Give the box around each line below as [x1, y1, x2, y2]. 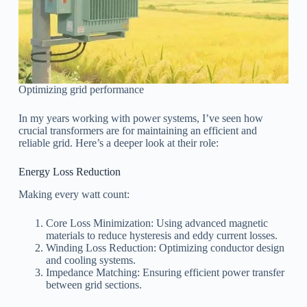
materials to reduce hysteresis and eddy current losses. [45, 230, 278, 242]
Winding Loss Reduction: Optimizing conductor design [45, 242, 284, 254]
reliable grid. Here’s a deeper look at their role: [18, 137, 219, 149]
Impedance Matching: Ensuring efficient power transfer [45, 267, 284, 279]
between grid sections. [45, 279, 142, 291]
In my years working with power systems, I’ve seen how [18, 112, 263, 125]
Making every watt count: [18, 188, 130, 201]
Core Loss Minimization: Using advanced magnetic [45, 217, 268, 230]
